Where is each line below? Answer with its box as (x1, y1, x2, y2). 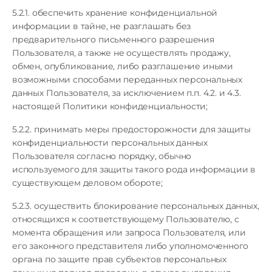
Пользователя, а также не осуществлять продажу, (12, 47, 231, 58)
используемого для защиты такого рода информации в (12, 164, 256, 175)
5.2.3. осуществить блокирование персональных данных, (12, 200, 259, 211)
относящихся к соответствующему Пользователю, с (12, 214, 239, 225)
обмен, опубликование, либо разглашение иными (12, 61, 233, 72)
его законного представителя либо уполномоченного (12, 240, 249, 251)
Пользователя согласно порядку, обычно (12, 151, 192, 161)
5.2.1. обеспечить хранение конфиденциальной (12, 7, 218, 18)
